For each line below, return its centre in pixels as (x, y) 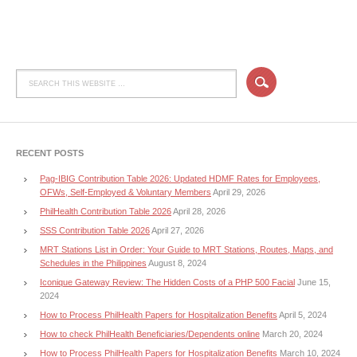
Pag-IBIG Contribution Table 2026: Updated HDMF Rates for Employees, (180, 178)
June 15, (314, 282)
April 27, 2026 (178, 230)
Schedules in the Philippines (93, 263)
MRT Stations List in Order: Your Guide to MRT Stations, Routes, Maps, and (186, 249)
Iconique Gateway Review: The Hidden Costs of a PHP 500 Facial (167, 282)
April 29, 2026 (239, 192)
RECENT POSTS (50, 153)
